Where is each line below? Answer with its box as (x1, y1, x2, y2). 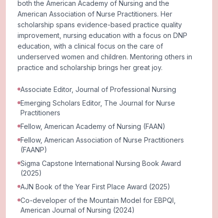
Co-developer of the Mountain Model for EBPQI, (20, 196, 176, 204)
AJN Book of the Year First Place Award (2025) (20, 182, 170, 191)
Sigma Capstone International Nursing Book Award (20, 159, 181, 167)
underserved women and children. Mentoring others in (18, 52, 192, 61)
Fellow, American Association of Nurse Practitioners (20, 135, 184, 144)
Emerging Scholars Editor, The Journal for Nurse (20, 98, 175, 107)
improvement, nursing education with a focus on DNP (18, 31, 187, 39)
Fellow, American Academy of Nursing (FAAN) (20, 122, 165, 130)
